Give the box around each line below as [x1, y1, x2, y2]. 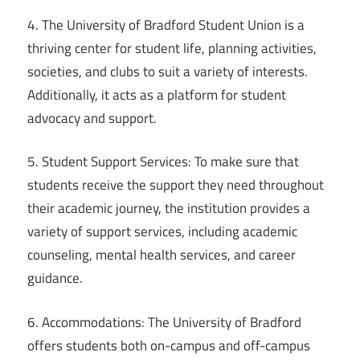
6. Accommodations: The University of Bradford [27, 311, 301, 333]
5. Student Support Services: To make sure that [27, 151, 299, 173]
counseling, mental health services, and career [27, 244, 296, 266]
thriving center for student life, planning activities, [27, 37, 317, 59]
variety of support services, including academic [27, 221, 297, 243]
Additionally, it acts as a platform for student [27, 84, 286, 105]
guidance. [27, 268, 83, 289]
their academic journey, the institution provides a [27, 198, 310, 219]
